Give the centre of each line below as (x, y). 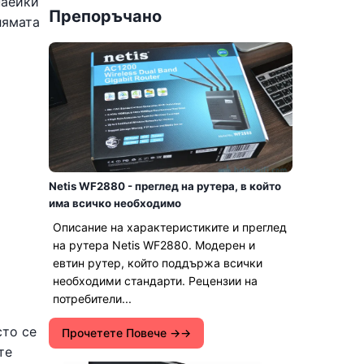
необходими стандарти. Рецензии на (155, 281)
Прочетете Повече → (121, 333)
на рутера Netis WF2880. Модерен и (154, 245)
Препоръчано (105, 16)
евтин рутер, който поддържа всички (158, 263)
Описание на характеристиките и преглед (170, 227)
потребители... (92, 299)
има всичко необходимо (115, 203)
